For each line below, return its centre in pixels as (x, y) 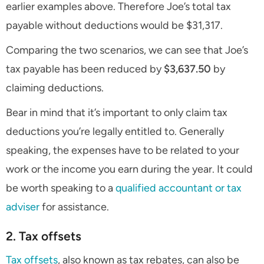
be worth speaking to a (61, 188)
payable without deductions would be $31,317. (114, 26)
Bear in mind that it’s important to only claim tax (117, 113)
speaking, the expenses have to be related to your (123, 151)
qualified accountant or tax (179, 188)
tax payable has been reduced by (85, 69)
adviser (23, 207)
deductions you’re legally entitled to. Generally (115, 132)
